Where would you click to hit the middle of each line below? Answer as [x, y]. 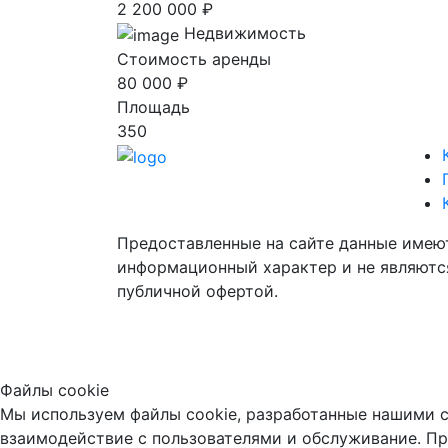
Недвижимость [245, 33]
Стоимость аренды [194, 58]
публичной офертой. [197, 290]
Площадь [153, 106]
